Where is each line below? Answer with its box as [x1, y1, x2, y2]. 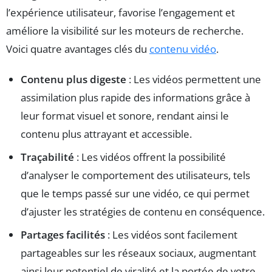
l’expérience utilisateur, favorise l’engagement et [6, 5, 235, 20]
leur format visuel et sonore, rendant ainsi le [21, 109, 229, 123]
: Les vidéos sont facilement [105, 228, 237, 242]
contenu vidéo [149, 42, 216, 56]
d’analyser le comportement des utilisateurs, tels [21, 168, 250, 183]
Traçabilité [21, 150, 74, 165]
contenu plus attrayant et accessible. [21, 127, 192, 141]
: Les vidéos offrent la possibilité [74, 150, 226, 165]
